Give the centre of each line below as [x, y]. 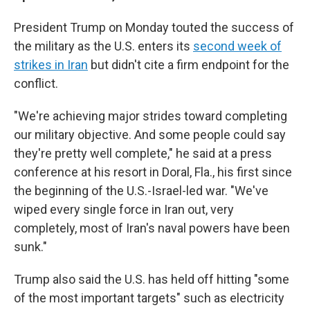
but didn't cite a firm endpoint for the [189, 65]
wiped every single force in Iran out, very [124, 209]
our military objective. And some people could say [150, 135]
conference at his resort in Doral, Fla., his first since [153, 172]
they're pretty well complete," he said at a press [143, 153]
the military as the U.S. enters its [103, 46]
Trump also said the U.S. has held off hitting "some [152, 279]
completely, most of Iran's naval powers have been [152, 228]
